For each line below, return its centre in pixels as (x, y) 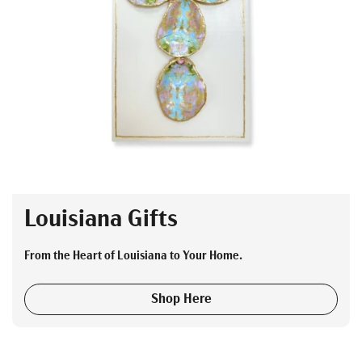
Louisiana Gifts (101, 220)
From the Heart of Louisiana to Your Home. (133, 256)
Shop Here (181, 300)
